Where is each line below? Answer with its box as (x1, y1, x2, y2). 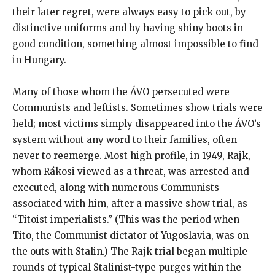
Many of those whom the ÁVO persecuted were (12, 85, 230, 98)
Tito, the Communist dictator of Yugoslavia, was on (12, 229, 249, 241)
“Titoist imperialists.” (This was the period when (12, 213, 239, 225)
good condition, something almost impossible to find (12, 37, 258, 50)
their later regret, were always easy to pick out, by (12, 6, 246, 18)
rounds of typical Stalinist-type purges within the (12, 261, 241, 273)
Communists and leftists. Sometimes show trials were (12, 101, 263, 114)
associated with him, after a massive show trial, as (12, 197, 247, 209)
